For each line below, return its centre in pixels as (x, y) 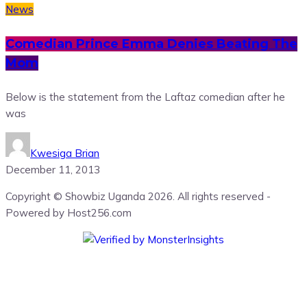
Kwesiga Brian (65, 153)
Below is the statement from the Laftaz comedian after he (145, 97)
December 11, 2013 (53, 169)
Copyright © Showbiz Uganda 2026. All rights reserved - (138, 196)
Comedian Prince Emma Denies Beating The (151, 44)
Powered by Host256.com (69, 212)
